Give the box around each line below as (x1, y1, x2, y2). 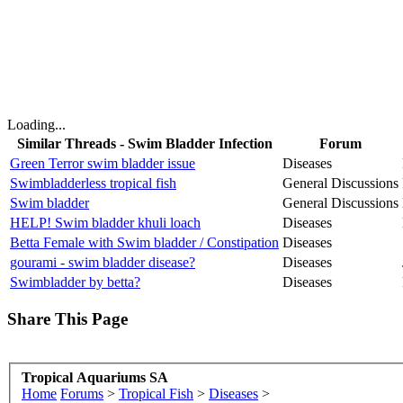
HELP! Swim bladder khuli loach (10, 214, 201, 230)
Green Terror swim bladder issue (10, 155, 195, 171)
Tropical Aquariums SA (22, 369, 168, 385)
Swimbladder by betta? (10, 273, 140, 290)
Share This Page (7, 309, 128, 329)
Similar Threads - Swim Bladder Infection (16, 135, 273, 151)
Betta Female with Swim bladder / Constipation (10, 234, 279, 250)
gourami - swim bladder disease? (10, 254, 195, 270)
